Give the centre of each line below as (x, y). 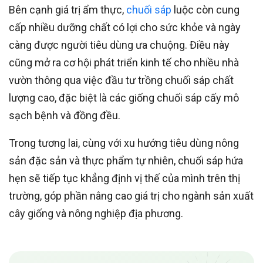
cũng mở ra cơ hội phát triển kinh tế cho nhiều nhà (124, 63)
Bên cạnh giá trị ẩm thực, (68, 10)
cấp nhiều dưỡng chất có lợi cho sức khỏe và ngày (125, 28)
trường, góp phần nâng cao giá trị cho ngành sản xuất (131, 196)
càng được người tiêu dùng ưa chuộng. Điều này (119, 45)
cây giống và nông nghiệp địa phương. (96, 214)
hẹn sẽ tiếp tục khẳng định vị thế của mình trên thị (124, 178)
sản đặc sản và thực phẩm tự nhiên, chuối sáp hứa (126, 161)
